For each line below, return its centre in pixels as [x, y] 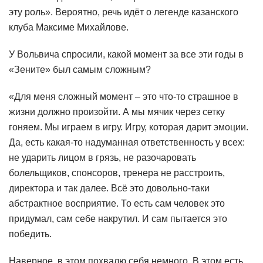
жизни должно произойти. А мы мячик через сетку [117, 112]
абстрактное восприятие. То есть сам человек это [117, 203]
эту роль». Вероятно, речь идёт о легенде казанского [124, 12]
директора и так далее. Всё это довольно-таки [109, 188]
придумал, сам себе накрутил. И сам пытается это [118, 218]
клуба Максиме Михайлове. [69, 27]
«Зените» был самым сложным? [80, 69]
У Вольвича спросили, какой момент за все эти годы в [126, 54]
